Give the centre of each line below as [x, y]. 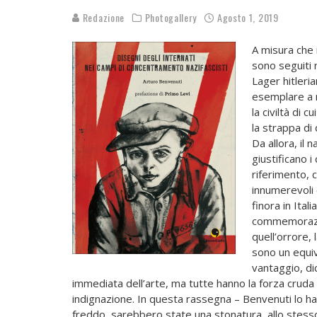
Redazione [102, 17]
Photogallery [171, 17]
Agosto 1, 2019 [248, 17]
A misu [267, 50]
